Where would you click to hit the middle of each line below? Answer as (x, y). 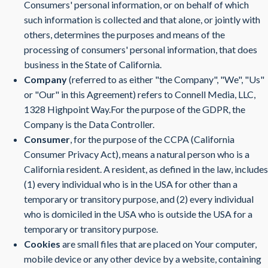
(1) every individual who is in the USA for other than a (131, 184)
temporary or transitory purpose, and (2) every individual (139, 199)
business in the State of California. (93, 64)
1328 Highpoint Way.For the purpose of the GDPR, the (135, 109)
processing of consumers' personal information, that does (141, 49)
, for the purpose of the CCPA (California (152, 139)
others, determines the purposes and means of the (124, 34)
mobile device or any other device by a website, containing (143, 259)
